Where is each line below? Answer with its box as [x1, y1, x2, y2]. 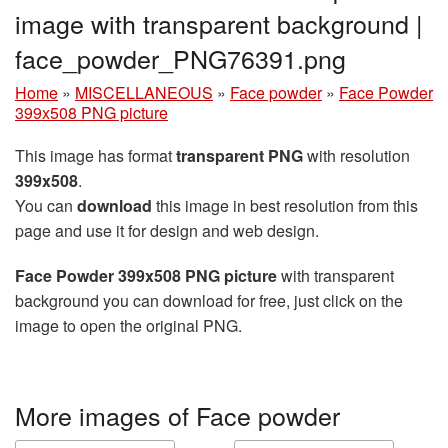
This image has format [15, 143, 176, 167]
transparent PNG [176, 143, 303, 167]
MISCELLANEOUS [75, 80, 213, 104]
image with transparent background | [15, 4, 423, 41]
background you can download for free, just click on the [15, 288, 403, 312]
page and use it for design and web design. [15, 218, 319, 242]
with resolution [303, 143, 410, 167]
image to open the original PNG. [15, 313, 242, 337]
